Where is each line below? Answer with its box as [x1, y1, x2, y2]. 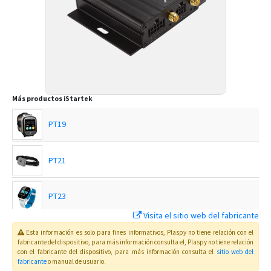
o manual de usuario [48, 257, 104, 266]
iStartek [62, 94, 93, 103]
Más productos [12, 94, 62, 103]
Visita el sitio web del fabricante [143, 210, 259, 221]
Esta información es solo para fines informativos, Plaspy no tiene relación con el [26, 228, 254, 237]
